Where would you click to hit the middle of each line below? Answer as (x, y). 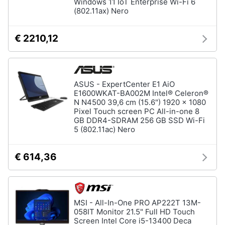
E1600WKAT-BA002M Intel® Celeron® (141, 93)
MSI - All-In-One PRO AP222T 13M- (137, 203)
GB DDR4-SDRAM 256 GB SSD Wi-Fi (139, 120)
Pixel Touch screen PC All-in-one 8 (137, 111)
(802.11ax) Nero (101, 11)
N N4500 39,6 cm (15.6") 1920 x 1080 (140, 102)
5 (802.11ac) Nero (104, 129)
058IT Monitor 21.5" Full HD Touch (134, 212)
